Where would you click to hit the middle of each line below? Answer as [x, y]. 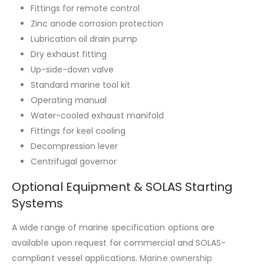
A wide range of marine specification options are [113, 227]
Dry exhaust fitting [69, 54]
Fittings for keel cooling [78, 131]
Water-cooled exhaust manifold [97, 115]
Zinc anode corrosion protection [97, 23]
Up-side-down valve [72, 69]
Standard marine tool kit [80, 85]
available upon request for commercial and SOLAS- [119, 242]
